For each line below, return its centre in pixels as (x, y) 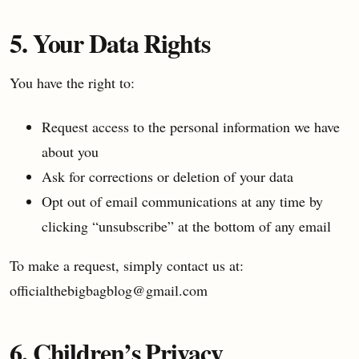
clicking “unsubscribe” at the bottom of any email (186, 226)
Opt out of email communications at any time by (182, 202)
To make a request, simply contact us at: (127, 266)
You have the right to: (72, 83)
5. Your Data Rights (110, 43)
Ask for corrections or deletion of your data (167, 177)
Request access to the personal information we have (191, 127)
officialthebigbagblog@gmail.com (109, 290)
